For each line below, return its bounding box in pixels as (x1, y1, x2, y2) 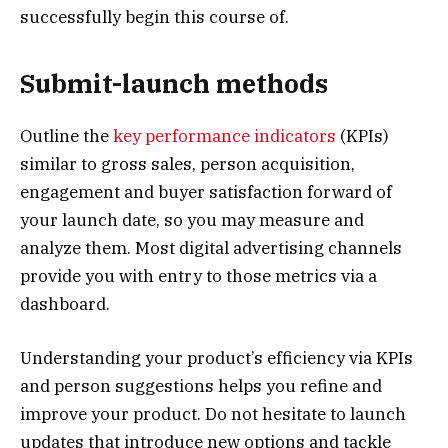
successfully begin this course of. (20, 5, 289, 28)
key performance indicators (113, 125, 336, 148)
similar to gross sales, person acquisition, (20, 153, 355, 176)
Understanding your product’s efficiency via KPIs (20, 347, 413, 370)
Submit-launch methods (20, 67, 328, 100)
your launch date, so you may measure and (20, 209, 364, 232)
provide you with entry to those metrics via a (20, 265, 377, 288)
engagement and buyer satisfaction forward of (20, 181, 392, 204)
